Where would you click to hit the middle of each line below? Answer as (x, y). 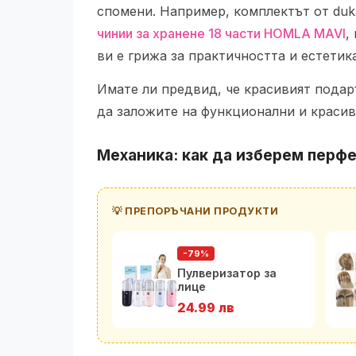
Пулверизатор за (227, 273)
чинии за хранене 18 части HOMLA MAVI (221, 33)
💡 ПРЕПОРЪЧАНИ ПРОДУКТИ (195, 211)
